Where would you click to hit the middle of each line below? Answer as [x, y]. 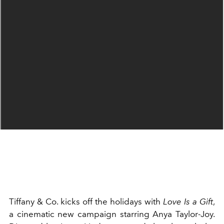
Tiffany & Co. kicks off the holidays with [85, 201]
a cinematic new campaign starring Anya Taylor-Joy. [112, 214]
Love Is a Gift [188, 201]
